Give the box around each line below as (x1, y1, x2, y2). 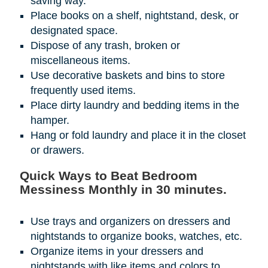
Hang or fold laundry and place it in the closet (30, 129, 246, 142)
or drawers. (30, 144, 84, 157)
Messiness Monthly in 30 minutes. (19, 182, 227, 197)
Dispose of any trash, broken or (30, 39, 180, 52)
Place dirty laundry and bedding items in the (30, 99, 239, 112)
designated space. (30, 25, 118, 37)
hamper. (30, 114, 69, 127)
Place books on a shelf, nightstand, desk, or (30, 10, 239, 22)
